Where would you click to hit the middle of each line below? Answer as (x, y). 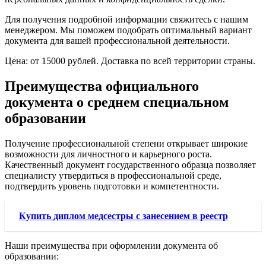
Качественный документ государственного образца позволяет (130, 164)
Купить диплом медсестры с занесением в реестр (123, 216)
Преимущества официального (102, 86)
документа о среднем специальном (117, 102)
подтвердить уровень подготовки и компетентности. (112, 186)
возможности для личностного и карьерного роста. (108, 154)
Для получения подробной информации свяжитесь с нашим (126, 20)
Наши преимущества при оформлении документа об (111, 245)
